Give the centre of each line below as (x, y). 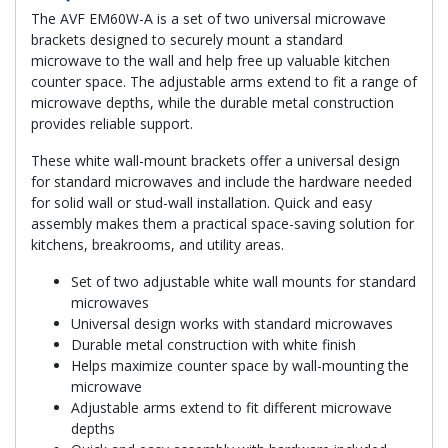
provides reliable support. (112, 123)
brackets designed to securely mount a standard (187, 39)
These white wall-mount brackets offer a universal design (215, 160)
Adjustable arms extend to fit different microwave (231, 407)
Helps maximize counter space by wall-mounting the (240, 365)
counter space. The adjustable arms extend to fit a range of (224, 81)
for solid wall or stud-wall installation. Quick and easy (201, 202)
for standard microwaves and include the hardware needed (221, 181)
